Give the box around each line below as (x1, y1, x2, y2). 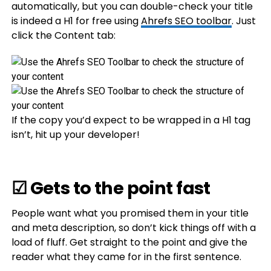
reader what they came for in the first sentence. (11, 250, 241, 264)
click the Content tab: (11, 28, 116, 42)
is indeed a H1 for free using (11, 14, 141, 28)
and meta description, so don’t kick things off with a (11, 221, 256, 235)
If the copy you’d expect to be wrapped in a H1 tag (11, 113, 250, 127)
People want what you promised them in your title (11, 206, 249, 220)
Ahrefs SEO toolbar (140, 14, 232, 28)
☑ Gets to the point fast (11, 176, 211, 200)
